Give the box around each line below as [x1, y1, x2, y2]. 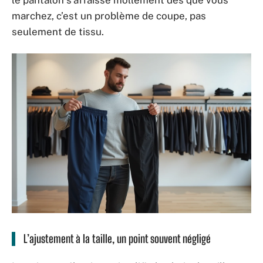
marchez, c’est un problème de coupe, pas [12, 10, 206, 22]
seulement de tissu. [12, 26, 104, 38]
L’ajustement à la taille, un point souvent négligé [23, 231, 211, 245]
